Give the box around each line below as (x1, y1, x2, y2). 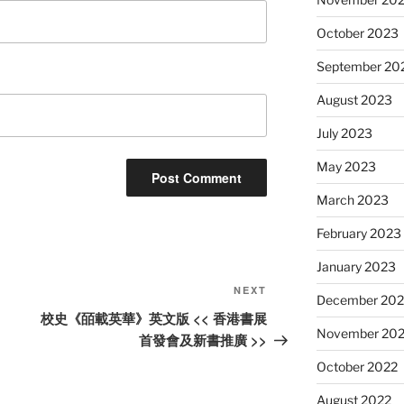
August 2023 (316, 92, 392, 108)
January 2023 (316, 259, 396, 275)
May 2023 (316, 159, 376, 175)
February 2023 (316, 225, 401, 242)
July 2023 (316, 125, 372, 142)
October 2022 (316, 359, 398, 375)
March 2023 (316, 192, 389, 208)
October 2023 (316, 25, 399, 41)
